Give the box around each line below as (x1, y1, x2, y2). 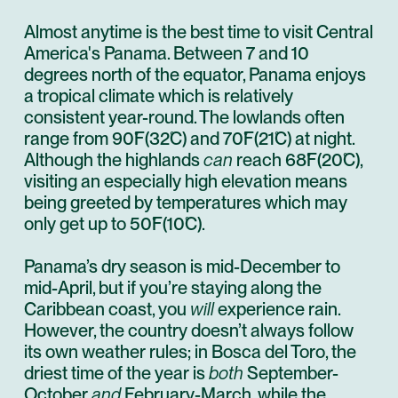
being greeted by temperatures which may (24, 192, 347, 214)
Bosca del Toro (211, 341, 325, 363)
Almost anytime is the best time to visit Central (24, 21, 373, 44)
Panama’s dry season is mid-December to (24, 256, 340, 278)
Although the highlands (24, 149, 203, 171)
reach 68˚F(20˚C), (233, 149, 362, 171)
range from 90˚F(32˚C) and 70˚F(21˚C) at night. (24, 128, 354, 150)
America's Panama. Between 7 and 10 (24, 43, 309, 65)
